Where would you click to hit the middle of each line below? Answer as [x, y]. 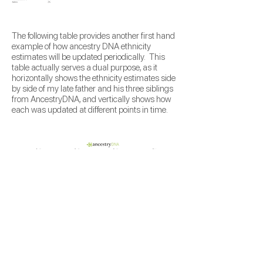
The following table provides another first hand [93, 36]
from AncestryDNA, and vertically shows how [91, 99]
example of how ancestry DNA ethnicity [81, 46]
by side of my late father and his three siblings [92, 89]
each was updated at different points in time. [90, 110]
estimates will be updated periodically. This [88, 57]
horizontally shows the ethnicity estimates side [94, 78]
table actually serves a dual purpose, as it [85, 68]
